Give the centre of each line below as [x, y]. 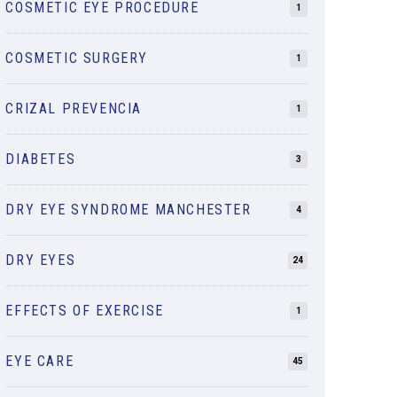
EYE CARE [40, 361]
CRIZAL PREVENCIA [74, 108]
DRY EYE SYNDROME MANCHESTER [128, 209]
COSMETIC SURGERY [77, 58]
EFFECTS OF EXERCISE [85, 310]
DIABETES [41, 159]
